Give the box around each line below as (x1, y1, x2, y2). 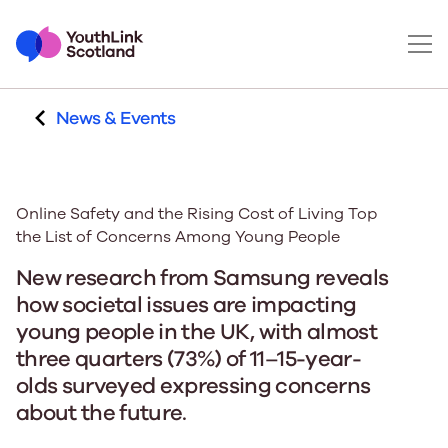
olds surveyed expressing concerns (16, 371, 371, 401)
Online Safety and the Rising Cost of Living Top (16, 203, 377, 225)
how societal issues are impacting (16, 290, 357, 320)
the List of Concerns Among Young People (16, 226, 340, 248)
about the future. (16, 398, 187, 428)
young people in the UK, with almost (16, 317, 377, 347)
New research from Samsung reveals (16, 263, 389, 293)
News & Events (56, 106, 175, 130)
